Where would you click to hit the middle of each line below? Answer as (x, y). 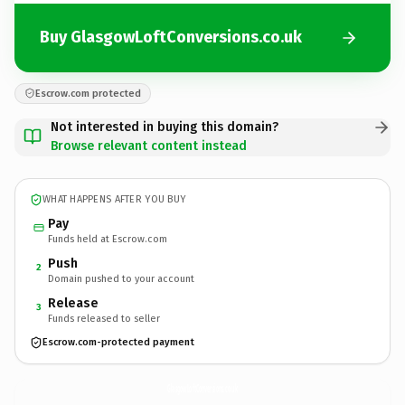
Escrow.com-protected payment (118, 342)
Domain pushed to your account (121, 278)
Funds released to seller (104, 318)
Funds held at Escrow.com (108, 239)
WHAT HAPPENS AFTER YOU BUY (114, 199)
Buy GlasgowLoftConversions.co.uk (171, 37)
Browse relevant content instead (149, 146)
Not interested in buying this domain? (165, 127)
